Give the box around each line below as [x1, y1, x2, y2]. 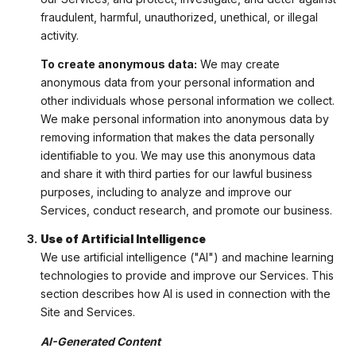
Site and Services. [40, 305, 135, 319]
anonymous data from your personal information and [40, 75, 315, 90]
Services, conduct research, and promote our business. [40, 203, 332, 218]
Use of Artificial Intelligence [40, 232, 206, 246]
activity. [40, 28, 79, 42]
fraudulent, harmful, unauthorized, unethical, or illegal [40, 10, 318, 24]
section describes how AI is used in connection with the [40, 287, 331, 301]
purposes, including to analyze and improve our [40, 185, 292, 199]
